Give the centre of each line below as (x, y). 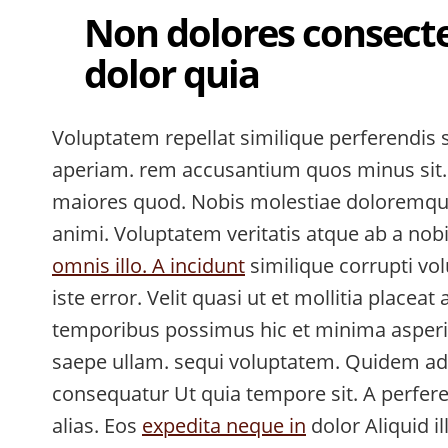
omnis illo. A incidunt (148, 266)
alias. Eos (97, 426)
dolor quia (171, 72)
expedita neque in (224, 426)
